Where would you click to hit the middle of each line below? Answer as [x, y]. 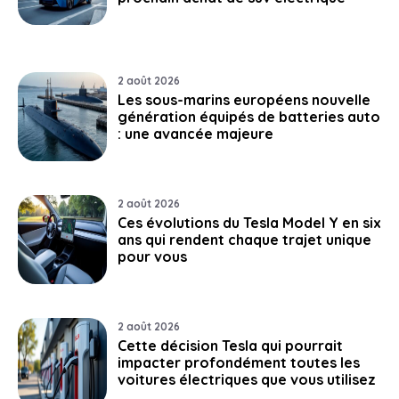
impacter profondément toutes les [239, 362]
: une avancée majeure [195, 133]
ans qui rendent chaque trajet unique [244, 239]
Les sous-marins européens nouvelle [244, 99]
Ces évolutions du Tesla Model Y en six [249, 222]
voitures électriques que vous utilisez [247, 379]
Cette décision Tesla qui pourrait [230, 345]
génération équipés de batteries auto [249, 116]
